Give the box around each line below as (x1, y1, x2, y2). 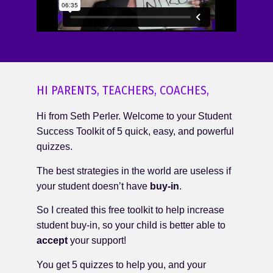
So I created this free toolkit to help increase (37, 205, 224, 216)
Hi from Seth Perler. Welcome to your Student (37, 111, 232, 122)
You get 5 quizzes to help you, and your (37, 259, 206, 270)
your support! (68, 235, 129, 246)
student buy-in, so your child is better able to (37, 220, 225, 231)
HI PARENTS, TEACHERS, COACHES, (37, 83, 209, 97)
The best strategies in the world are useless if (37, 165, 231, 176)
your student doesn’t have (37, 180, 150, 191)
